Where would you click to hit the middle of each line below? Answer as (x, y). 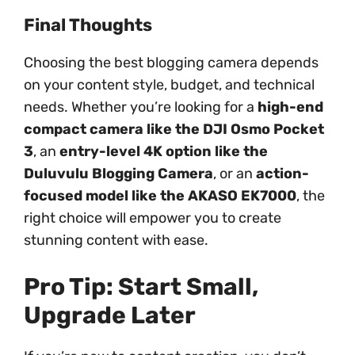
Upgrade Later (110, 315)
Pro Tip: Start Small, (141, 286)
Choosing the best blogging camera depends (171, 62)
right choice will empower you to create (153, 218)
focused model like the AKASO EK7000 (160, 195)
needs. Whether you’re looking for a (141, 107)
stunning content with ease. (116, 240)
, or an (235, 173)
